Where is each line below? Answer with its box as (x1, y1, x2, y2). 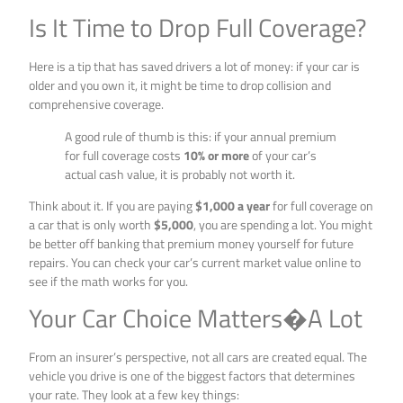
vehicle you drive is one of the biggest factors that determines (29, 366, 356, 386)
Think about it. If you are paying (29, 196, 196, 216)
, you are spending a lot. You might (193, 215, 373, 235)
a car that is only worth (29, 215, 155, 235)
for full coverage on (270, 196, 374, 216)
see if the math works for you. (29, 272, 189, 291)
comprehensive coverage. (29, 94, 165, 114)
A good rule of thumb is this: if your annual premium (65, 126, 337, 146)
